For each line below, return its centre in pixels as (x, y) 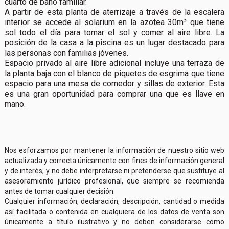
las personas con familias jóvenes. (67, 53)
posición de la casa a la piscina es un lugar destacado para (114, 42)
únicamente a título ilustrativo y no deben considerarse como (114, 222)
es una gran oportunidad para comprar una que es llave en (114, 94)
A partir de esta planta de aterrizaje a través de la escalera (114, 12)
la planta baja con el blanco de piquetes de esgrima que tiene (114, 73)
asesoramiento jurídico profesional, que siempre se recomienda (114, 181)
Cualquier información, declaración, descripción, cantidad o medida (114, 201)
